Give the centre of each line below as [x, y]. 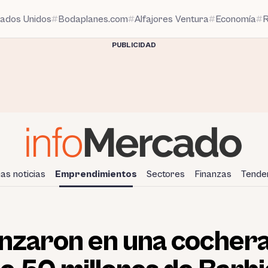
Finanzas [213, 174]
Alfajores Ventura [172, 19]
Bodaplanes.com [93, 19]
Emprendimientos [96, 174]
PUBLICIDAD [134, 45]
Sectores [166, 174]
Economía [236, 19]
